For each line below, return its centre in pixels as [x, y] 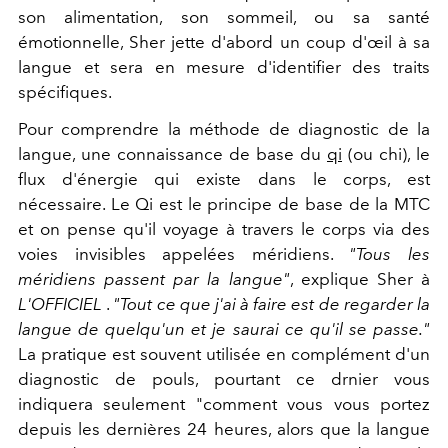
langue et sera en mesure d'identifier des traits [224, 66]
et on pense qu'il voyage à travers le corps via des [224, 228]
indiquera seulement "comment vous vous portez [224, 403]
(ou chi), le [386, 153]
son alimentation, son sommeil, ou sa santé [224, 16]
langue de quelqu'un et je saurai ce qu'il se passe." [224, 328]
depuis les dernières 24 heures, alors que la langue [224, 428]
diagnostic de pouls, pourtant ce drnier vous [224, 378]
